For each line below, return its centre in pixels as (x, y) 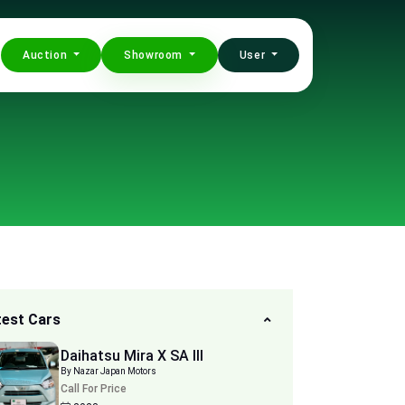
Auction (47, 55)
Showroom (155, 55)
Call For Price (94, 389)
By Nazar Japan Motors (115, 371)
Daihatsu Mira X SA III (132, 356)
